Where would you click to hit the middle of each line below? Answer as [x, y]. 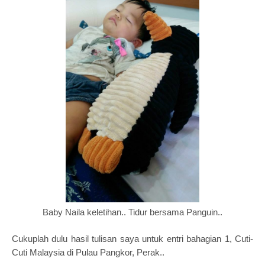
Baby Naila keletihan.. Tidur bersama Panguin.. [132, 212]
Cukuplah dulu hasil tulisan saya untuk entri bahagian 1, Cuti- [132, 239]
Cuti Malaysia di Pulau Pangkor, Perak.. [89, 252]
